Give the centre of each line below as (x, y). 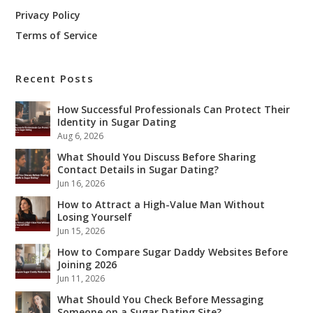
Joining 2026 (87, 265)
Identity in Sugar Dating (117, 122)
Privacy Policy (48, 15)
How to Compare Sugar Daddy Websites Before (173, 252)
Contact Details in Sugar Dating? (138, 170)
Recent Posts (54, 79)
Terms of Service (57, 36)
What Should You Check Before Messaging (161, 300)
